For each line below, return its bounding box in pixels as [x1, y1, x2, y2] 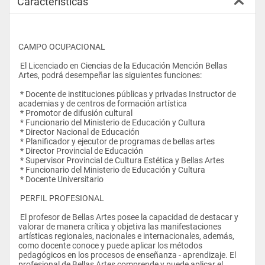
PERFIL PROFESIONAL [20, 193, 104, 203]
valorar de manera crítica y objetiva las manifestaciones [18, 221, 221, 231]
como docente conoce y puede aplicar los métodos [18, 240, 202, 250]
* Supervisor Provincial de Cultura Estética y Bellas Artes [20, 155, 224, 165]
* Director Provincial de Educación [20, 146, 143, 156]
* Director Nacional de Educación [20, 127, 140, 137]
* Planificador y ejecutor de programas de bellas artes [20, 136, 215, 146]
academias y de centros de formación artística [18, 98, 187, 108]
